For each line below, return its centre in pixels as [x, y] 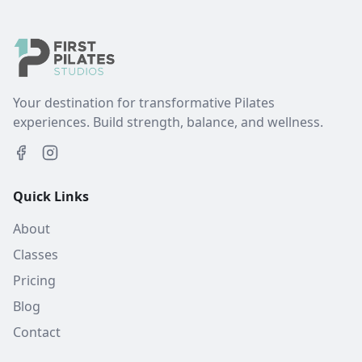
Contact [37, 333]
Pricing [34, 281]
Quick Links [51, 197]
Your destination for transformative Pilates [144, 103]
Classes [36, 255]
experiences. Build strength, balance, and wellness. [168, 122]
